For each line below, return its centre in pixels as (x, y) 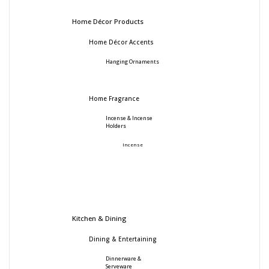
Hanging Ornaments (132, 62)
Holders (116, 126)
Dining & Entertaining (123, 239)
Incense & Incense (129, 118)
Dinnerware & (123, 258)
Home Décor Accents (121, 42)
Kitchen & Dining (99, 218)
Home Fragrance (114, 98)
